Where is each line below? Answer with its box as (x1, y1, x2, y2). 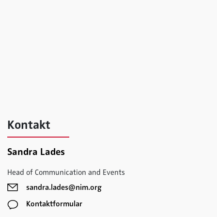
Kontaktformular (26, 199, 82, 209)
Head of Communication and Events (7, 167, 125, 177)
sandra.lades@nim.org (26, 182, 102, 192)
